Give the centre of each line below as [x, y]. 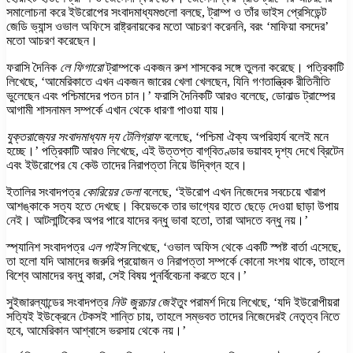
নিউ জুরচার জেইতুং [149, 302]
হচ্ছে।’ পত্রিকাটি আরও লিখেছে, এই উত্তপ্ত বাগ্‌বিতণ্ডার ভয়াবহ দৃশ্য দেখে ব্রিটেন [175, 150]
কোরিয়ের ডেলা [111, 191]
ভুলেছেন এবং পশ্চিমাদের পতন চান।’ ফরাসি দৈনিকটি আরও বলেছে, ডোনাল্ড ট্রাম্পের [171, 95]
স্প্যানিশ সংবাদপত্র [47, 247]
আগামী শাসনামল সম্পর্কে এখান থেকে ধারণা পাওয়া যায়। [116, 110]
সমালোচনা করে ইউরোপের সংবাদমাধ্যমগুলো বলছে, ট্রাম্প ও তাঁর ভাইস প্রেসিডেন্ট [166, 12]
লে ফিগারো [82, 67]
